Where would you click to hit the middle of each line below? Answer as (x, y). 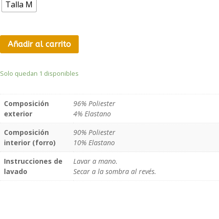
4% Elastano (92, 113)
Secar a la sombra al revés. (115, 171)
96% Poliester (94, 103)
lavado (16, 171)
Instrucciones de (33, 161)
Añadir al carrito (39, 44)
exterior (18, 113)
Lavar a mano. (96, 161)
